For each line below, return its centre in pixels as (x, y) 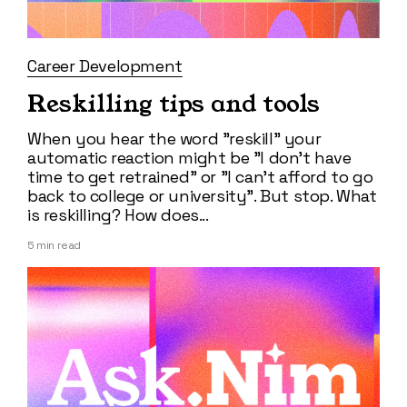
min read (58, 246)
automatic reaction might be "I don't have (189, 158)
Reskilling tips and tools (174, 104)
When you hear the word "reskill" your (174, 139)
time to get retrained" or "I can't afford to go (200, 177)
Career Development (105, 66)
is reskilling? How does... (118, 215)
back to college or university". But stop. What (202, 196)
